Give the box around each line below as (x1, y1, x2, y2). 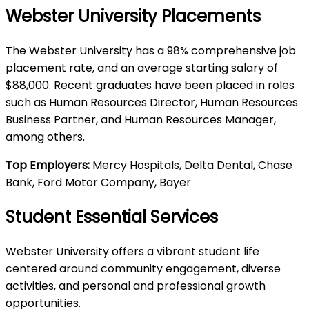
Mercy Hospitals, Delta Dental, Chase (90, 157, 292, 173)
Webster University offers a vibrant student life (6, 243, 259, 259)
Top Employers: (6, 157, 90, 173)
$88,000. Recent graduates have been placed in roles (6, 77, 295, 93)
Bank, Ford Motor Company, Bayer (6, 174, 191, 190)
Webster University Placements (6, 4, 261, 28)
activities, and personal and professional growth (6, 277, 266, 294)
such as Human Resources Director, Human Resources (6, 94, 298, 110)
